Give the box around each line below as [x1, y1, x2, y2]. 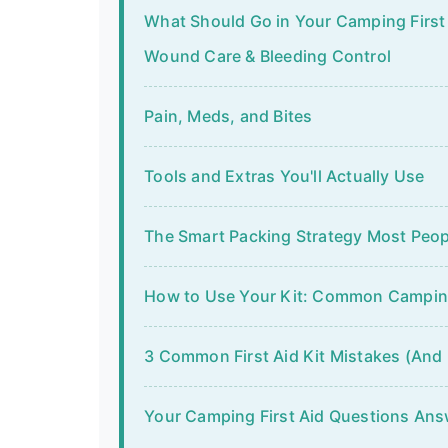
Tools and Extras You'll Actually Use [144, 166, 425, 187]
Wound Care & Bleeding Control [144, 46, 391, 67]
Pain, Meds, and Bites [144, 106, 313, 127]
